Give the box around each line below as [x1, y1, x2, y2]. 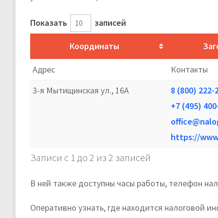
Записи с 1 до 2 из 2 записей [30, 151, 151, 164]
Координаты [70, 40, 119, 52]
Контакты [171, 63, 208, 75]
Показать [30, 17, 69, 28]
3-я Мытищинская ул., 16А [33, 84, 129, 96]
